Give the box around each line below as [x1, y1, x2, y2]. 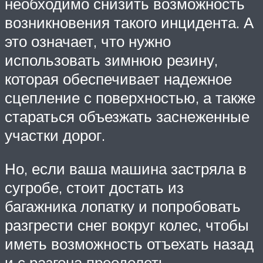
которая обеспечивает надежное [5, 69, 232, 88]
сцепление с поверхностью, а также [5, 87, 255, 107]
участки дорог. [5, 125, 105, 144]
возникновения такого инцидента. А [5, 12, 254, 32]
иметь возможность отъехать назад [5, 234, 254, 254]
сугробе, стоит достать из [5, 178, 184, 197]
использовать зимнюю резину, [5, 50, 218, 69]
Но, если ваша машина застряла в [5, 159, 247, 178]
